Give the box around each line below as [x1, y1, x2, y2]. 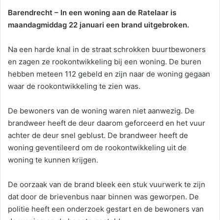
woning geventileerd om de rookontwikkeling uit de [8, 142, 187, 152]
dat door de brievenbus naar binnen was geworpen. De [8, 192, 199, 201]
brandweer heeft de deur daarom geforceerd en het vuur [8, 118, 205, 128]
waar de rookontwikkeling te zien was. [8, 81, 140, 91]
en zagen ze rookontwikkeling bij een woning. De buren [8, 56, 201, 66]
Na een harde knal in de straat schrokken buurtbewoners [8, 44, 206, 54]
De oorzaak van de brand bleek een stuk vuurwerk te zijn [8, 179, 205, 189]
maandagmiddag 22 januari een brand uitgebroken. [8, 20, 189, 29]
